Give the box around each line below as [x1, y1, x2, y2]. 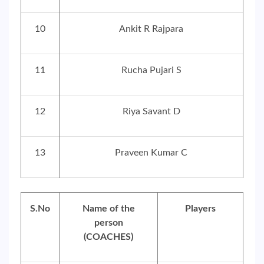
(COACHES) [84, 232, 133, 242]
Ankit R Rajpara [119, 24, 183, 34]
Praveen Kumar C [115, 148, 187, 157]
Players [185, 204, 216, 213]
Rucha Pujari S [121, 65, 181, 75]
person [94, 218, 123, 227]
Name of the [82, 204, 135, 213]
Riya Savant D [122, 107, 180, 116]
